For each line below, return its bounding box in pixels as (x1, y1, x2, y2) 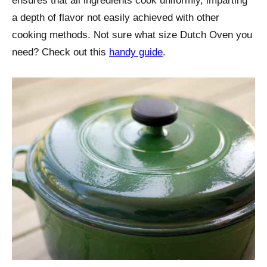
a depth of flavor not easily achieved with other (12, 12, 219, 24)
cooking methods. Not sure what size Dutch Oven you (12, 29, 252, 41)
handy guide (109, 46, 163, 58)
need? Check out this (12, 46, 109, 58)
